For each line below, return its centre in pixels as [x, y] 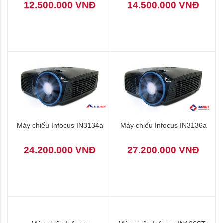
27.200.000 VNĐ [163, 150]
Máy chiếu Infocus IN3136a [163, 125]
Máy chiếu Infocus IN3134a [60, 125]
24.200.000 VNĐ [60, 150]
